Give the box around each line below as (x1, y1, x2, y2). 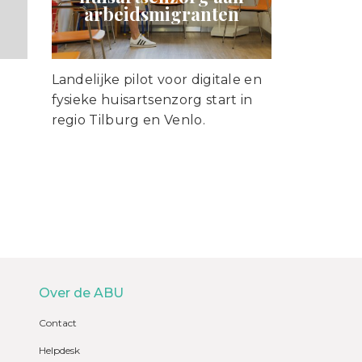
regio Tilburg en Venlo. (51, 112, 205, 128)
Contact (39, 317, 77, 330)
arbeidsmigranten (83, 2, 239, 27)
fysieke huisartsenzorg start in (51, 92, 253, 108)
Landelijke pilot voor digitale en (51, 72, 263, 88)
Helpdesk (39, 344, 80, 357)
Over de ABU (39, 285, 124, 301)
